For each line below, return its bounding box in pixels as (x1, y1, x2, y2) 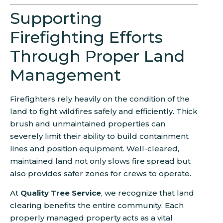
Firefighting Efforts (10, 27, 163, 47)
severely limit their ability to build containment (10, 131, 189, 141)
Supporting (10, 8, 102, 28)
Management (10, 65, 121, 85)
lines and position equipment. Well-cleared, (10, 143, 179, 153)
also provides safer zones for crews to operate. (10, 168, 191, 178)
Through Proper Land (10, 46, 185, 66)
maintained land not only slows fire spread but (10, 156, 191, 166)
